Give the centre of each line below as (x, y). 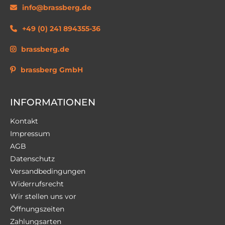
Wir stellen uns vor (43, 196)
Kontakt (24, 121)
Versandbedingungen (48, 171)
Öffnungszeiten (37, 209)
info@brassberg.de (57, 8)
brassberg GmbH (52, 70)
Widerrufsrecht (37, 184)
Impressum (30, 134)
